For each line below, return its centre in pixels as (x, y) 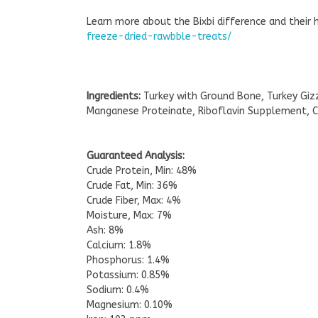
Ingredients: (115, 96)
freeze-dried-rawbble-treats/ (159, 36)
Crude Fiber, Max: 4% (134, 200)
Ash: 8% (105, 230)
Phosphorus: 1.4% (128, 260)
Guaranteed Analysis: (136, 155)
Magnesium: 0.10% (130, 305)
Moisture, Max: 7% (129, 215)
